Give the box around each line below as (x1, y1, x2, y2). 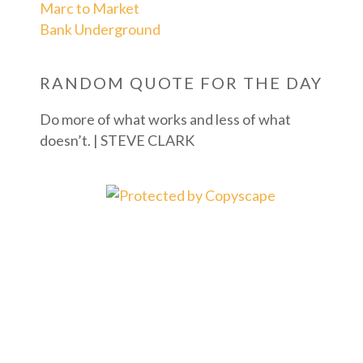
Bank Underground (39, 19, 160, 38)
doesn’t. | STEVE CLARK (39, 130, 194, 149)
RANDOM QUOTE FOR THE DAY (39, 72, 322, 92)
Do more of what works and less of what (39, 109, 291, 128)
